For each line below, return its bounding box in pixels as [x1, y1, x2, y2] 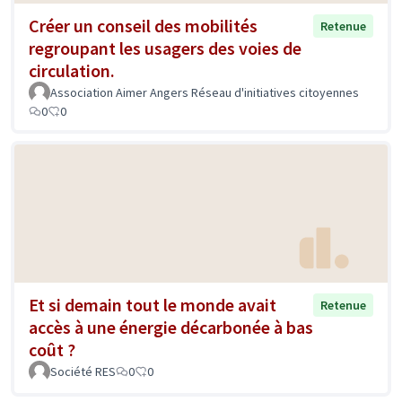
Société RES [50, 363, 116, 380]
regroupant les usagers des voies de [29, 37, 301, 60]
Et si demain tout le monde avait [29, 293, 276, 316]
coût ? [29, 337, 75, 361]
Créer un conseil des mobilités [29, 14, 258, 38]
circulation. [29, 59, 115, 83]
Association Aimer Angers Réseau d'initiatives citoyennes [50, 84, 359, 101]
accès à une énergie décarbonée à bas [29, 315, 313, 338]
